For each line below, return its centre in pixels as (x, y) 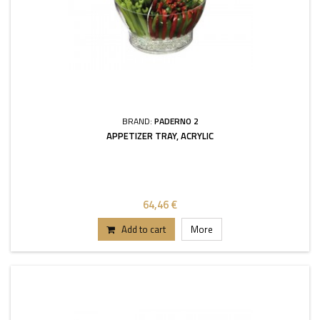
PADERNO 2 (176, 121)
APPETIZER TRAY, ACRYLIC (160, 136)
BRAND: (138, 121)
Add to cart (144, 229)
